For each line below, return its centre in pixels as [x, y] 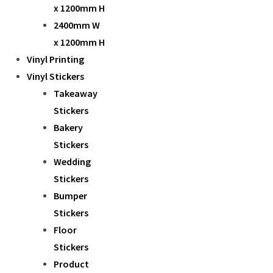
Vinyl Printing [55, 59]
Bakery [68, 127]
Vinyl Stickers [55, 76]
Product [71, 264]
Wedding [72, 161]
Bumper [70, 196]
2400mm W [77, 25]
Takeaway [76, 93]
